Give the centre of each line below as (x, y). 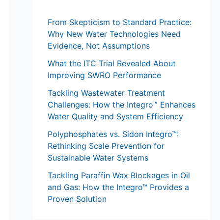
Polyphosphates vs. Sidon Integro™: (113, 134)
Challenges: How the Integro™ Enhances (121, 105)
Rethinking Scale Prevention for (106, 146)
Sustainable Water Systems (98, 158)
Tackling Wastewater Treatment (106, 93)
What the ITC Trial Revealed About (111, 64)
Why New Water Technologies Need (114, 34)
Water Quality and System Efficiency (115, 117)
